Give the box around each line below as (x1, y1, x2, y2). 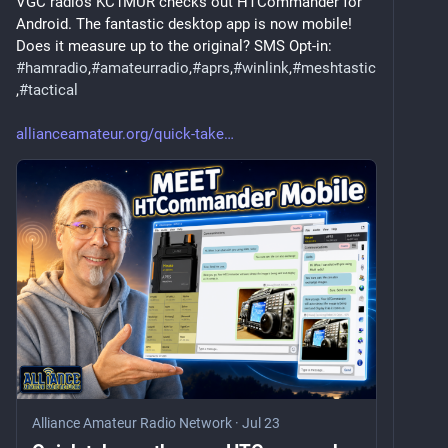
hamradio (25, 58, 88, 77)
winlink (242, 58, 289, 77)
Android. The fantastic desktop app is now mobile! (16, 14, 352, 33)
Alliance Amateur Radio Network (32, 415, 232, 432)
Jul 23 (242, 415, 280, 432)
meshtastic (301, 58, 376, 77)
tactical (28, 80, 78, 99)
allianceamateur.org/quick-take (16, 124, 224, 143)
